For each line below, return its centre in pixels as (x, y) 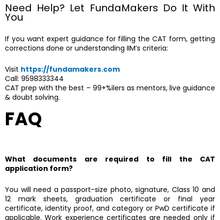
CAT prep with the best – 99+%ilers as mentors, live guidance (110, 88)
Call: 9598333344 (34, 79)
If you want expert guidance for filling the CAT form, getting (110, 39)
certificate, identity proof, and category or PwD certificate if (110, 208)
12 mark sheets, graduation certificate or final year (110, 199)
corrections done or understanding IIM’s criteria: (86, 48)
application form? (39, 168)
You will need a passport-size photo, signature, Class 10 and (110, 190)
